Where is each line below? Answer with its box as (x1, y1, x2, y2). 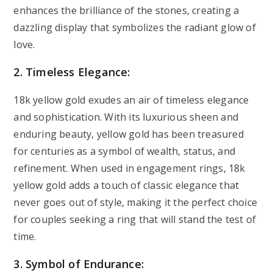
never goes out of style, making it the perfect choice (13, 196, 258, 209)
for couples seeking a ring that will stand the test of (13, 213, 257, 226)
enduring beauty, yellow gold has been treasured (13, 127, 244, 141)
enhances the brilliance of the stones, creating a (13, 4, 239, 17)
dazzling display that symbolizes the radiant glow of (13, 21, 256, 34)
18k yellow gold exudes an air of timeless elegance (13, 93, 249, 107)
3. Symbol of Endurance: (13, 257, 144, 271)
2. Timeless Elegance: (13, 65, 130, 79)
